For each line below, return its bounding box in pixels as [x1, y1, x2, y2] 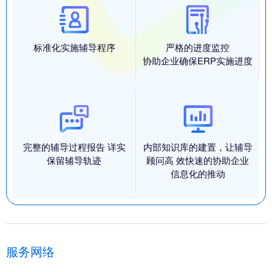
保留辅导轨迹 [47, 154, 101, 167]
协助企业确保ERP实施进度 [142, 54, 253, 67]
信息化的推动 [170, 167, 225, 180]
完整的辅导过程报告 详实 [22, 140, 126, 154]
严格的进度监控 [165, 41, 229, 54]
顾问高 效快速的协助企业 [146, 154, 249, 167]
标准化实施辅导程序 [33, 41, 115, 54]
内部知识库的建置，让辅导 [143, 140, 253, 154]
